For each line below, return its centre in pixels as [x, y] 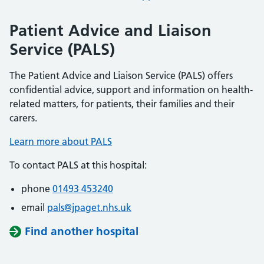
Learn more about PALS [61, 141]
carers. [23, 118]
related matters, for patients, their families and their [122, 104]
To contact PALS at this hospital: [78, 165]
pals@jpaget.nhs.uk [89, 207]
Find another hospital [82, 231]
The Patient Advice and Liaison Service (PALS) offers [121, 75]
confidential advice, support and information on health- [131, 90]
